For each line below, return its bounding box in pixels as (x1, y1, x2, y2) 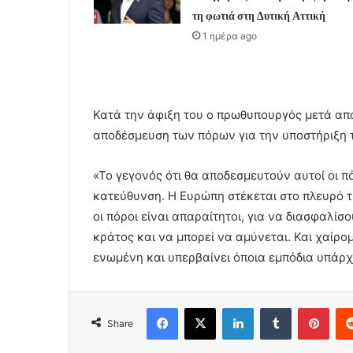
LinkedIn (253, 300, 294, 314)
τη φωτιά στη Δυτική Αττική (191, 7, 325, 24)
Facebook (177, 300, 225, 314)
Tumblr (291, 300, 324, 314)
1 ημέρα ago (202, 29, 257, 42)
